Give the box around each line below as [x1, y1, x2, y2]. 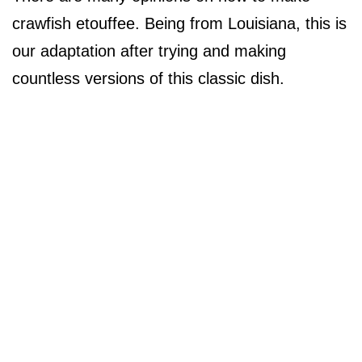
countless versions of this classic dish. [12, 69, 284, 88]
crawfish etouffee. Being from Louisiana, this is [12, 15, 347, 33]
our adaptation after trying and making [12, 42, 286, 61]
